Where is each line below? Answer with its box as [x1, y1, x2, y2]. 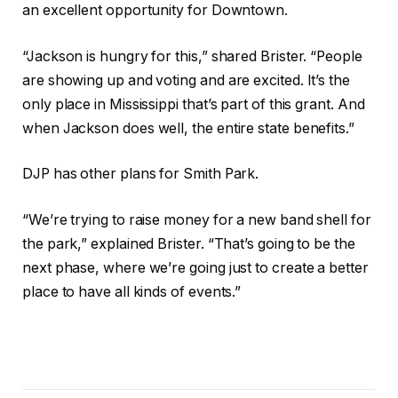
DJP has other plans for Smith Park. [22, 165, 259, 183]
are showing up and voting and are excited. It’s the [22, 71, 350, 89]
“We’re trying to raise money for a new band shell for [22, 211, 371, 228]
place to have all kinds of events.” [22, 283, 242, 300]
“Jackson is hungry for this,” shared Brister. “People [22, 47, 362, 65]
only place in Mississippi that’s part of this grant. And [22, 95, 365, 113]
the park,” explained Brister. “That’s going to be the [22, 235, 355, 252]
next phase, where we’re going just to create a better [22, 259, 369, 276]
